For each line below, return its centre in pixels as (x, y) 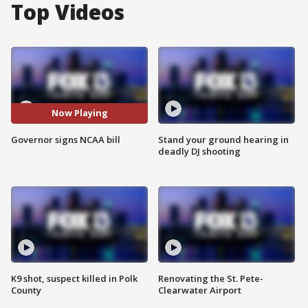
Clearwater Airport (200, 290)
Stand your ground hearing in (223, 139)
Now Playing (79, 113)
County (26, 290)
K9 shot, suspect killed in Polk (74, 279)
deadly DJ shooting (199, 151)
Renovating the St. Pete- (211, 279)
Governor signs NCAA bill (66, 139)
